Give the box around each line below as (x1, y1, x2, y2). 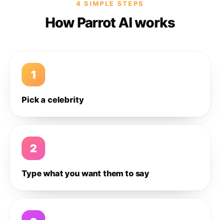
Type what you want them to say (22, 168, 150, 178)
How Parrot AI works (45, 14, 175, 31)
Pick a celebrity (22, 95, 84, 105)
